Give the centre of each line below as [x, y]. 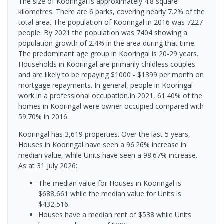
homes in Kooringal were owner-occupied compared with [111, 106]
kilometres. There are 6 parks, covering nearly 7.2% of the [112, 11]
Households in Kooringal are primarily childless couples [107, 64]
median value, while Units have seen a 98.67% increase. [108, 155]
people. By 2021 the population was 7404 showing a [103, 32]
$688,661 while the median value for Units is [110, 193]
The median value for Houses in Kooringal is [110, 183]
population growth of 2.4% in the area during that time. [107, 43]
